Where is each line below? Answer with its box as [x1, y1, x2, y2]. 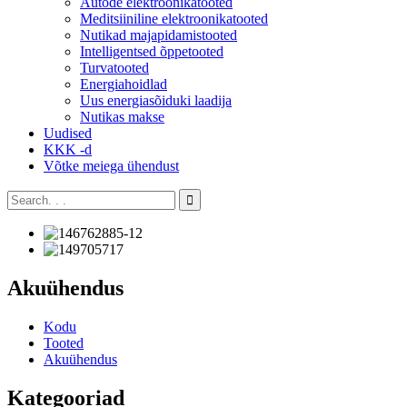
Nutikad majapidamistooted [80, 27, 237, 43]
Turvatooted [80, 60, 149, 75]
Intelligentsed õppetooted [80, 44, 223, 59]
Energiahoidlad [80, 76, 167, 92]
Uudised [44, 125, 92, 141]
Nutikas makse [80, 109, 164, 124]
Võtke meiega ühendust [44, 158, 179, 174]
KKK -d [44, 142, 92, 157]
